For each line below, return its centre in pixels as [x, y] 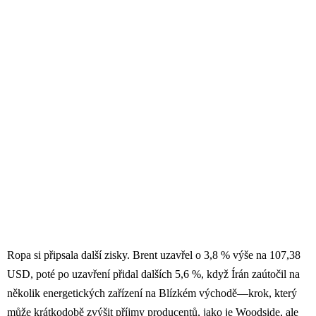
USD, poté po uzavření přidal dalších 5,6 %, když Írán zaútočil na [153, 274]
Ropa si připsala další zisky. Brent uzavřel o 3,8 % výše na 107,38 [154, 255]
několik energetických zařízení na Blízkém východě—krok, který [152, 293]
